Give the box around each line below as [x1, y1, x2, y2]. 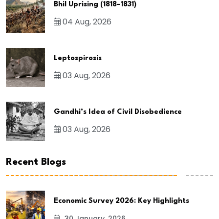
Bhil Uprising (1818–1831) [54, 1, 136, 9]
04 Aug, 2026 [61, 16, 111, 28]
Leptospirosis [54, 55, 102, 63]
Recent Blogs [6, 157, 66, 167]
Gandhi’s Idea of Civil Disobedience [54, 109, 182, 116]
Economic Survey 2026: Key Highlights [54, 197, 189, 205]
